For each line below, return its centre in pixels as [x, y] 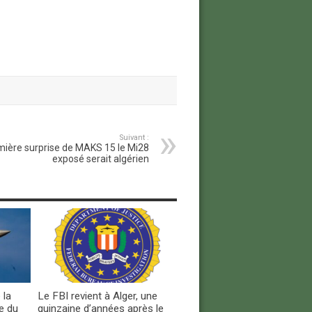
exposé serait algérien [100, 159]
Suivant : [134, 138]
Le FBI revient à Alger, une [97, 296]
